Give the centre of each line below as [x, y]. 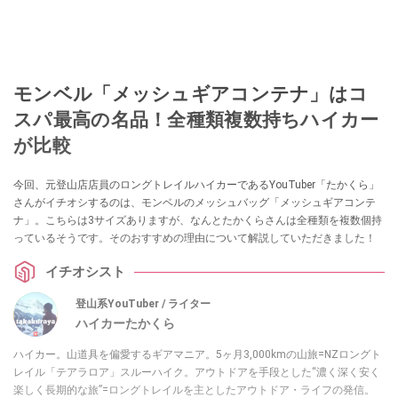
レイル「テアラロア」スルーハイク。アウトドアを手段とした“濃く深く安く [197, 373]
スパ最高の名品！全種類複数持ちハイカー [196, 120]
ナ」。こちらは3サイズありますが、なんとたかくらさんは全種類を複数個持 [198, 221]
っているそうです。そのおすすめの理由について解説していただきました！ [195, 239]
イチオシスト [85, 271]
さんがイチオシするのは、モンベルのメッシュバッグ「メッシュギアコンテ [195, 203]
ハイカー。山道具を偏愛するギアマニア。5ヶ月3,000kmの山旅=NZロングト [197, 355]
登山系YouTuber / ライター [143, 303]
